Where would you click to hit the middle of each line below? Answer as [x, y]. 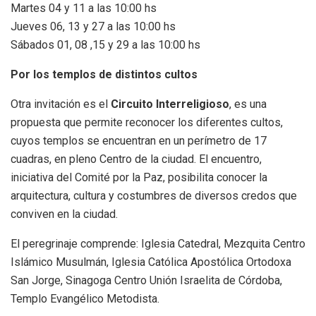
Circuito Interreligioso [170, 104]
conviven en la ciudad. [64, 214]
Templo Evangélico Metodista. [85, 298]
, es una [248, 104]
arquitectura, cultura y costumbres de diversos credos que [154, 195]
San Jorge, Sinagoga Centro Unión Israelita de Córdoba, [146, 280]
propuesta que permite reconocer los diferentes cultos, [147, 122]
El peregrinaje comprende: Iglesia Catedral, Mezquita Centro [158, 243]
